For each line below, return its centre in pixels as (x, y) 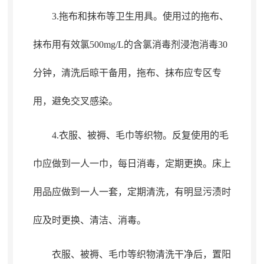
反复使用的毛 (200, 135)
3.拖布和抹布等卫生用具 (102, 16)
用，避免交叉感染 (70, 101)
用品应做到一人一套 (75, 192)
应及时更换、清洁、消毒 (85, 220)
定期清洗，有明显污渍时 (179, 192)
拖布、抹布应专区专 (179, 73)
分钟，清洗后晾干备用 (80, 73)
